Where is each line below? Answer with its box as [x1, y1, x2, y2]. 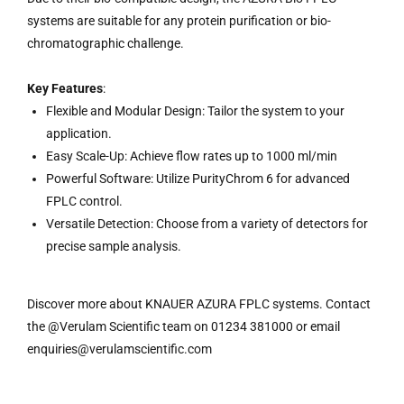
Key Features [27, 81, 103, 96]
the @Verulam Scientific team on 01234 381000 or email [27, 319, 340, 334]
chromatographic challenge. [27, 36, 184, 50]
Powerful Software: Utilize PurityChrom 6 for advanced [46, 171, 350, 186]
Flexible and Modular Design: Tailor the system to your [46, 104, 344, 118]
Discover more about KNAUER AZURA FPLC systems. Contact [27, 297, 371, 311]
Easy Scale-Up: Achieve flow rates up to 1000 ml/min [46, 149, 337, 163]
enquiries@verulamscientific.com [27, 342, 212, 356]
